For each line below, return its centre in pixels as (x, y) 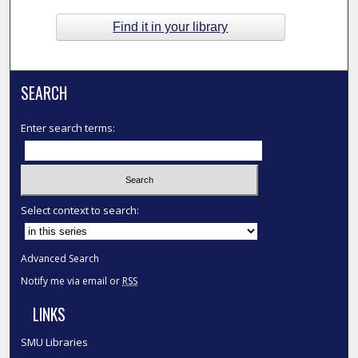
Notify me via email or (72, 280)
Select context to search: (80, 210)
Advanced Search (60, 258)
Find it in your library (171, 26)
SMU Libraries (55, 342)
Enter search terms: (68, 128)
